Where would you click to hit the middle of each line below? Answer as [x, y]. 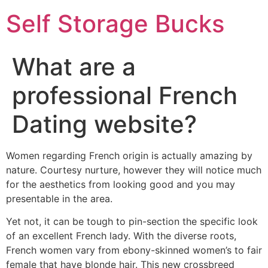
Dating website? [104, 124]
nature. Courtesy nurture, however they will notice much [134, 170]
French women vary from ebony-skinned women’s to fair [134, 250]
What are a [74, 67]
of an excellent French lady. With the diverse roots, [121, 236]
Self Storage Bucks [115, 24]
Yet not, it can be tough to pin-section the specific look [132, 222]
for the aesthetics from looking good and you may [121, 184]
